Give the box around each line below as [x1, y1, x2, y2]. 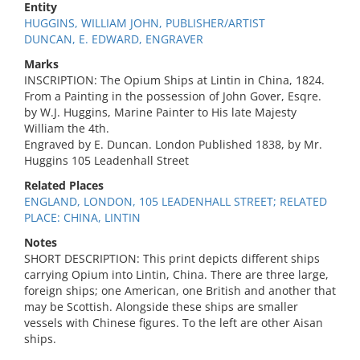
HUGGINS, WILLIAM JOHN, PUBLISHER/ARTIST [24, 15, 265, 31]
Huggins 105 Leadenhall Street [24, 153, 189, 168]
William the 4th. [24, 121, 109, 136]
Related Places [24, 178, 104, 193]
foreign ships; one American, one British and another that [24, 283, 336, 298]
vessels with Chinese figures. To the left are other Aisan [24, 315, 323, 330]
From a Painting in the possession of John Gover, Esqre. [24, 88, 321, 104]
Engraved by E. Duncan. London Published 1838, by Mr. [24, 137, 322, 152]
